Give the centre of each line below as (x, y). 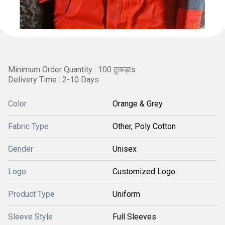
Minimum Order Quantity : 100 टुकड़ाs (72, 70)
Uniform (126, 194)
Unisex (125, 149)
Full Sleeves (134, 217)
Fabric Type (28, 126)
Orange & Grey (138, 104)
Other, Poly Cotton (144, 126)
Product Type (31, 194)
